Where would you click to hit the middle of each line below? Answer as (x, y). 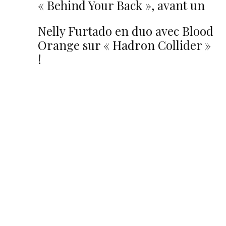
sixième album (77, 19)
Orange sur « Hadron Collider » (124, 45)
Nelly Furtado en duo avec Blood (126, 31)
